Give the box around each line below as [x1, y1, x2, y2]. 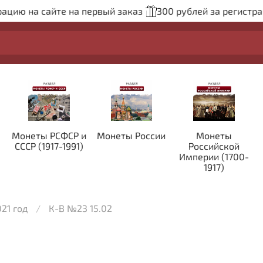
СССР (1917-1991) [15, 140, 84, 152]
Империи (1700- [178, 151, 249, 163]
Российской [188, 140, 240, 152]
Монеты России [97, 130, 166, 141]
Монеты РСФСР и [12, 130, 87, 141]
